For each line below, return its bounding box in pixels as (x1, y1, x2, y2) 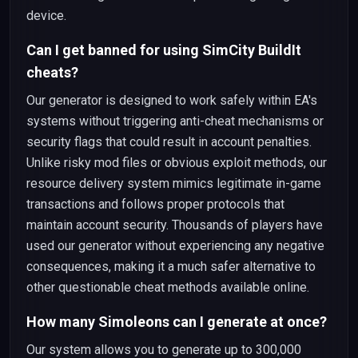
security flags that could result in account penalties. (26, 134, 312, 149)
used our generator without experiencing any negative (26, 238, 324, 253)
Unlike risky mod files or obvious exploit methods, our (26, 155, 327, 170)
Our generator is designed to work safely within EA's (26, 93, 317, 108)
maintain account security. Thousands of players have (26, 217, 323, 233)
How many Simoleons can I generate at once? (26, 313, 327, 330)
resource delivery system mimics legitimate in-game (26, 176, 321, 191)
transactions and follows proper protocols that (26, 197, 284, 212)
